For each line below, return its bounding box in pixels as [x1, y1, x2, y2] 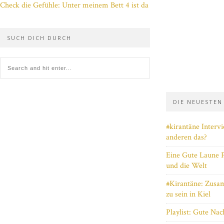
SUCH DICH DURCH [7, 34, 71, 42]
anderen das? [166, 132, 207, 143]
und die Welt [166, 160, 207, 171]
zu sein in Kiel [166, 189, 210, 200]
